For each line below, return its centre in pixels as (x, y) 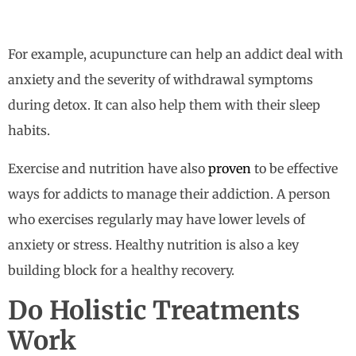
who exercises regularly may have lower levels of (157, 220)
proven (230, 169)
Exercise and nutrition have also (108, 169)
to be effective (294, 169)
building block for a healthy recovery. (121, 271)
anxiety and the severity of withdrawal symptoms (161, 80)
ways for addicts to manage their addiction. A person (169, 194)
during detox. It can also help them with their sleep (164, 105)
